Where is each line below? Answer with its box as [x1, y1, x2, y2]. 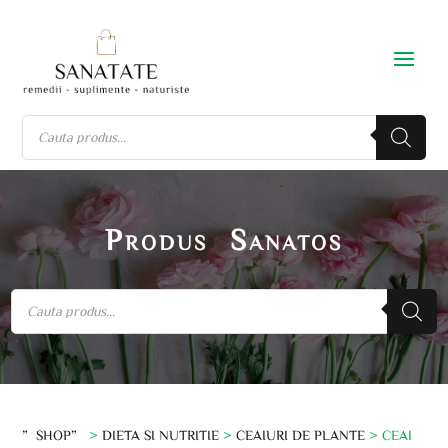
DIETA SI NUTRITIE [102, 427, 220, 442]
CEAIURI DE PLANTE [236, 427, 366, 442]
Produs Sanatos [105, 223, 343, 254]
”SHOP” [22, 427, 86, 442]
